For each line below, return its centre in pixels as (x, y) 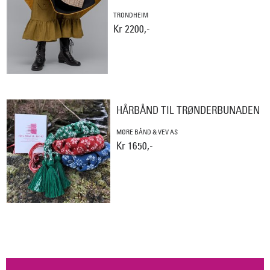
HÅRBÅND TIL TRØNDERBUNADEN (188, 110)
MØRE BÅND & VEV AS (147, 132)
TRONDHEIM (131, 15)
